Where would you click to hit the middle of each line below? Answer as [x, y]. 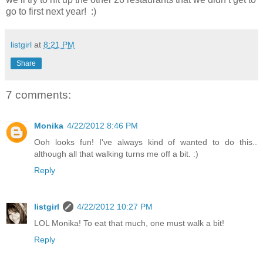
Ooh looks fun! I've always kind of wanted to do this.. [146, 142]
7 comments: [38, 95]
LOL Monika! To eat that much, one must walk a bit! [129, 223]
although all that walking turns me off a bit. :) [116, 154]
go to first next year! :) [51, 12]
